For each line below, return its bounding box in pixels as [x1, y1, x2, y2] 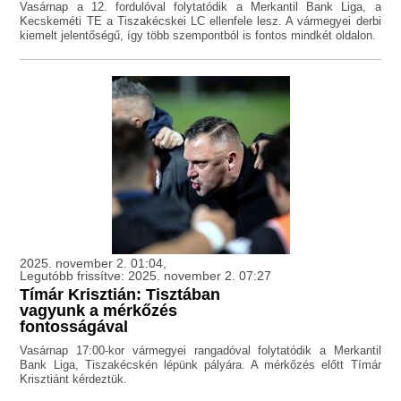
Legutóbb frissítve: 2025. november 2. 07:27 [20, 269, 272, 284]
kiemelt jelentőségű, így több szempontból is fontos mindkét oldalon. [20, 29, 377, 43]
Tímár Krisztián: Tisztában [20, 286, 221, 304]
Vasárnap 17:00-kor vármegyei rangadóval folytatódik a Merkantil [20, 344, 381, 358]
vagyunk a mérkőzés [20, 302, 178, 320]
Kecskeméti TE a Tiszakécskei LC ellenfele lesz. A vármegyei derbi [20, 14, 381, 29]
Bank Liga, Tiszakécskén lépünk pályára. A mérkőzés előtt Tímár [20, 358, 381, 372]
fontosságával [20, 318, 129, 337]
